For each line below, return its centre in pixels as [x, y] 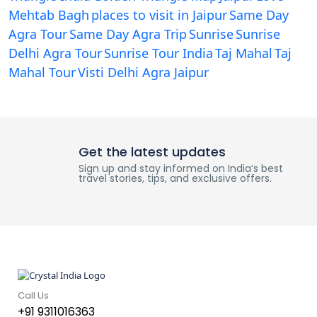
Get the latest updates [152, 152]
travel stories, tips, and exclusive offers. [175, 179]
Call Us [33, 296]
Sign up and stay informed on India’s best [180, 169]
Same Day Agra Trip [128, 34]
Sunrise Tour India [158, 53]
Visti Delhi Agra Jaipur [143, 73]
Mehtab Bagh [49, 15]
